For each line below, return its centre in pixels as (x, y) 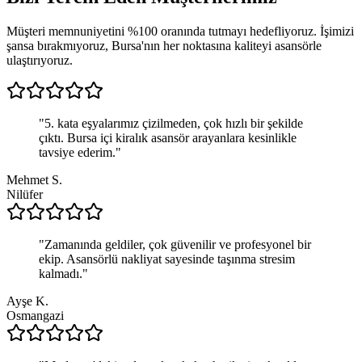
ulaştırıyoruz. (40, 60)
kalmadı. (61, 273)
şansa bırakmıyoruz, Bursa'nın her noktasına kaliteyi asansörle (164, 45)
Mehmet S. (34, 179)
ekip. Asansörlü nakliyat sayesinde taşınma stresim (167, 259)
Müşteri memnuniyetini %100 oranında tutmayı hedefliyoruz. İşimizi (180, 31)
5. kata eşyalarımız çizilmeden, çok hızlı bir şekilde (174, 123)
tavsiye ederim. (77, 152)
